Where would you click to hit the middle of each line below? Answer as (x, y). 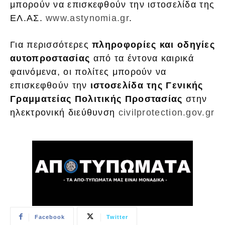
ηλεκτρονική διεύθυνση (64, 113)
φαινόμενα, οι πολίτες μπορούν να (88, 72)
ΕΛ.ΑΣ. (28, 18)
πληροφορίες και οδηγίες (154, 45)
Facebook (50, 217)
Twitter (117, 217)
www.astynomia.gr (87, 18)
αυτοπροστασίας (50, 59)
